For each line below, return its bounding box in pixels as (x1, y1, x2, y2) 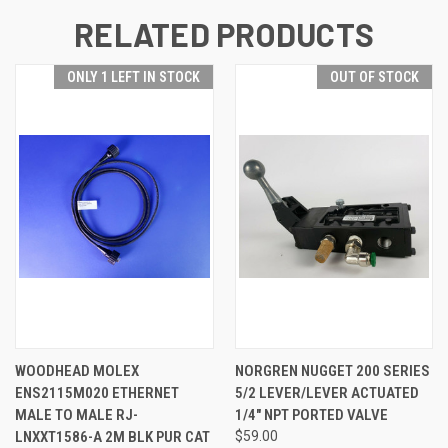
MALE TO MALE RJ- (15, 405, 138, 424)
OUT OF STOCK (330, 68, 419, 85)
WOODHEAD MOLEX (15, 361, 139, 380)
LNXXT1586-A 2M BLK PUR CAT (15, 427, 210, 446)
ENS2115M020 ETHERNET (15, 383, 179, 402)
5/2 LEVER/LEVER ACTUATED (234, 383, 419, 402)
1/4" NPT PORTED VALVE (234, 405, 388, 424)
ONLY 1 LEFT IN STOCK (66, 68, 200, 85)
